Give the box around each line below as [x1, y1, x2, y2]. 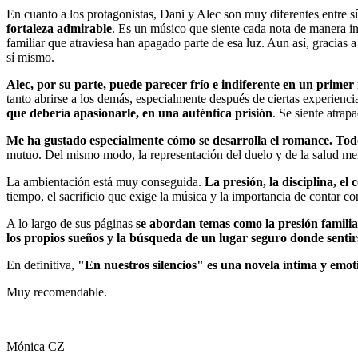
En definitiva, [6, 257, 78, 272]
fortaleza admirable [6, 21, 112, 35]
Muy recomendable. [6, 284, 107, 299]
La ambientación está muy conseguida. [6, 174, 205, 189]
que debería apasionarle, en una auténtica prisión [6, 105, 272, 120]
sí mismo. [6, 50, 54, 64]
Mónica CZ [6, 339, 65, 353]
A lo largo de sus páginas [6, 216, 136, 230]
